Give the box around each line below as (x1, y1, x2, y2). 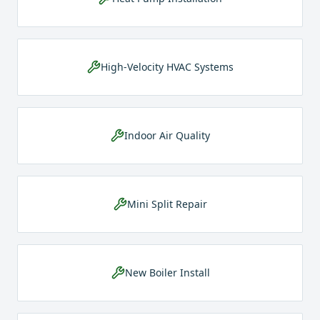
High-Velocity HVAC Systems (101, 60, 234, 74)
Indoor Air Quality (124, 129, 210, 142)
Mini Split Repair (127, 197, 207, 211)
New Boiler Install (124, 266, 210, 279)
